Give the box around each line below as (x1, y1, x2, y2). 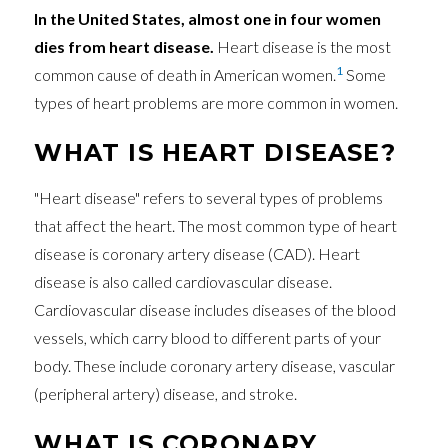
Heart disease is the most (217, 36, 392, 56)
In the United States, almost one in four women (34, 8, 382, 28)
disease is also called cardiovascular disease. (34, 272, 333, 292)
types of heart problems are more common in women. (34, 92, 399, 112)
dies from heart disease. (34, 36, 218, 56)
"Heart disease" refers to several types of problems (34, 188, 384, 208)
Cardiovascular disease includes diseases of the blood (34, 300, 397, 320)
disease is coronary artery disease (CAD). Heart (34, 244, 361, 264)
